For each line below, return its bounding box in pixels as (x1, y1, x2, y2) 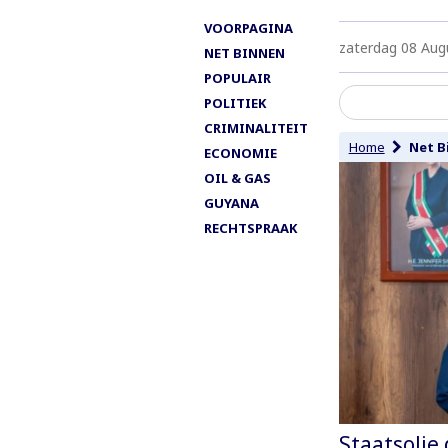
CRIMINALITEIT (204, 118, 308, 137)
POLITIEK (204, 93, 266, 112)
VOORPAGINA (204, 18, 293, 37)
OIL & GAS (204, 168, 271, 187)
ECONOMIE (204, 143, 277, 162)
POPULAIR (204, 68, 271, 87)
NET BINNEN (204, 43, 285, 62)
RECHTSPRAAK (204, 218, 297, 237)
